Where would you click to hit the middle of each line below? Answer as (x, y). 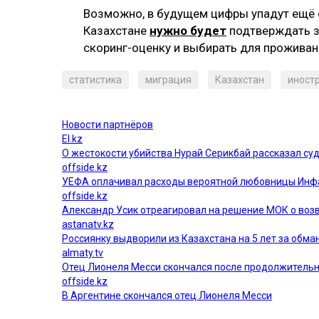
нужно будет (188, 30)
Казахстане (116, 30)
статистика (95, 79)
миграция (168, 79)
